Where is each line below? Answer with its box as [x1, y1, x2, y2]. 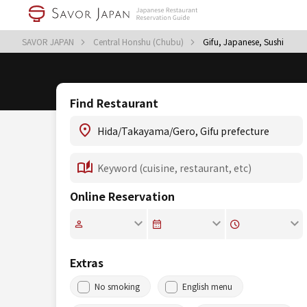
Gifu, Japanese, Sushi [203, 36, 284, 47]
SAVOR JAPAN [22, 36, 76, 47]
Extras [70, 254, 103, 271]
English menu [182, 280, 232, 292]
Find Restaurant [70, 95, 158, 111]
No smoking [95, 280, 140, 292]
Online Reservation [70, 188, 175, 204]
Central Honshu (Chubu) [93, 36, 186, 47]
